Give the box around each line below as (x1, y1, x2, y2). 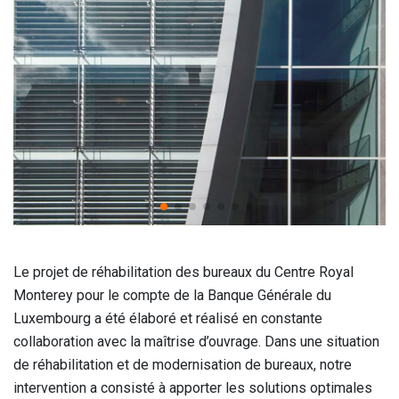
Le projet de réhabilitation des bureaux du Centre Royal (13, 263, 354, 281)
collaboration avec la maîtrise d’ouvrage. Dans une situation (13, 332, 379, 350)
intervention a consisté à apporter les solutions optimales (13, 379, 372, 396)
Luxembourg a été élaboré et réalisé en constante (13, 309, 322, 327)
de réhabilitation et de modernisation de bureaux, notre (13, 355, 352, 373)
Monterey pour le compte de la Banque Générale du (13, 286, 331, 304)
